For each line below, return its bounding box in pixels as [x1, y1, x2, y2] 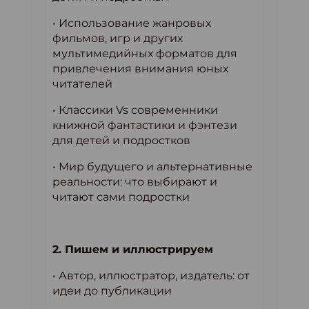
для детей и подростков [52, 134, 190, 147]
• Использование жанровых [52, 17, 211, 30]
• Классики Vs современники [52, 103, 218, 117]
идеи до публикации [52, 284, 172, 297]
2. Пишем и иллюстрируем [52, 243, 213, 256]
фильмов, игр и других [52, 32, 183, 45]
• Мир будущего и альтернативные [52, 160, 252, 173]
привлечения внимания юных [52, 62, 228, 75]
